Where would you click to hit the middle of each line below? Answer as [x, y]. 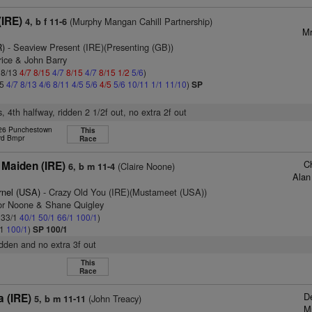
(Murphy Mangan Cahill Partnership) [140, 21]
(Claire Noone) [145, 166]
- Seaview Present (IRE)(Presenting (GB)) [89, 47]
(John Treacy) [114, 298]
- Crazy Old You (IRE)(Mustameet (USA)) [124, 192]
